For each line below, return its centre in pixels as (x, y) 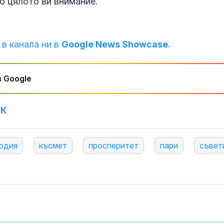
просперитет (113, 146)
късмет (53, 146)
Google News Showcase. (116, 44)
